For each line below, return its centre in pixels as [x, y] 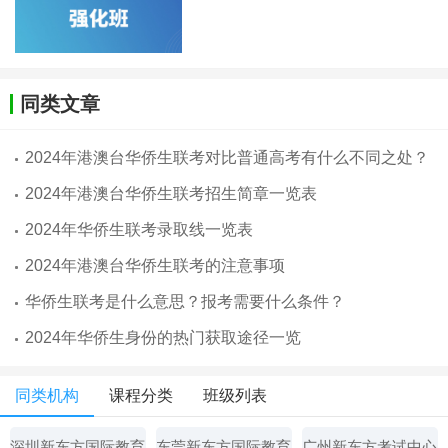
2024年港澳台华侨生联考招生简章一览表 [171, 193]
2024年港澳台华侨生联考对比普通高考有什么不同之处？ [227, 157]
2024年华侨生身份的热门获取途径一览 [163, 337]
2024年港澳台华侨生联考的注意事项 [155, 265]
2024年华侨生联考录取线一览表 [139, 229]
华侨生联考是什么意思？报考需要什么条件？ [185, 301]
